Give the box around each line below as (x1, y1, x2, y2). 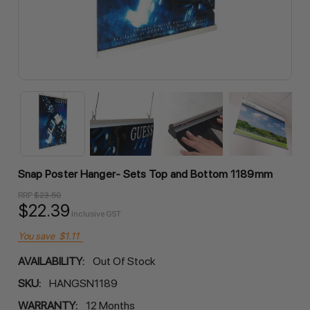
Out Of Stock (92, 254, 156, 268)
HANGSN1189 (48, 276, 118, 290)
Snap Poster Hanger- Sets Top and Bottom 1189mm (17, 167, 273, 181)
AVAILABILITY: (17, 254, 84, 268)
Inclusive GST (71, 208, 121, 219)
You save (17, 230, 55, 241)
